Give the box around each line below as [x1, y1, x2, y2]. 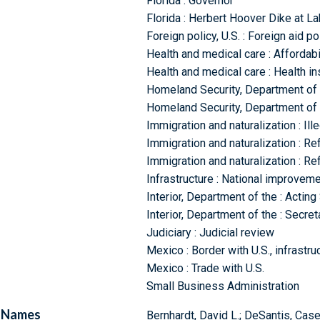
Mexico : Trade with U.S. [146, 261, 264, 276]
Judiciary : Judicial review [146, 226, 274, 240]
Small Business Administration [146, 279, 299, 294]
